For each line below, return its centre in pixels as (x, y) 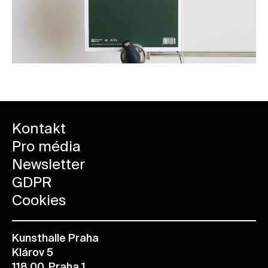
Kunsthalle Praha (55, 238)
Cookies (39, 201)
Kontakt (39, 129)
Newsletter (48, 165)
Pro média (46, 147)
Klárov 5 (33, 253)
